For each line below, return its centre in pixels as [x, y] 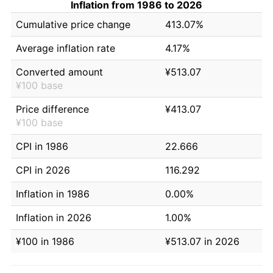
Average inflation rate [66, 48]
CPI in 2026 [43, 170]
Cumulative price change [73, 24]
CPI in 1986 [42, 146]
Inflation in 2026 [54, 217]
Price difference [52, 109]
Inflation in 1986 [53, 193]
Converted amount [59, 72]
